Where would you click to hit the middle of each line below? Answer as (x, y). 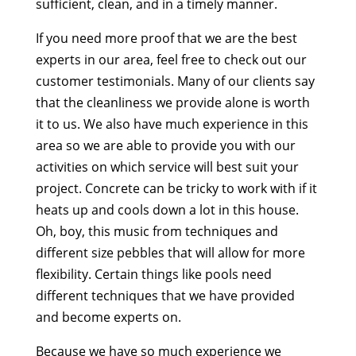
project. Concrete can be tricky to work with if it (176, 188)
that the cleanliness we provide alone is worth (172, 102)
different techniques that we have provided (165, 295)
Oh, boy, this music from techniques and (157, 231)
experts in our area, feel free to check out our (171, 59)
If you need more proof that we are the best (166, 38)
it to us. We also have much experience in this (172, 124)
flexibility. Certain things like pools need (153, 274)
